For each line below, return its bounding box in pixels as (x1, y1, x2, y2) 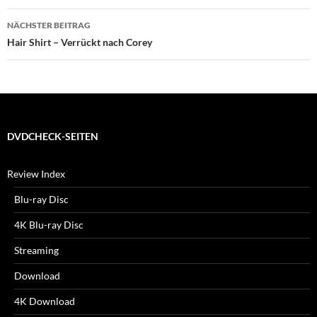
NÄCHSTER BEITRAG (7, 19, 91, 30)
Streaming (14, 243, 59, 256)
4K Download (14, 294, 75, 307)
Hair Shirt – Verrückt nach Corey (7, 35, 152, 48)
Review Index (7, 167, 65, 180)
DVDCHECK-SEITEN (7, 129, 98, 142)
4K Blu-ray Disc (14, 218, 83, 231)
